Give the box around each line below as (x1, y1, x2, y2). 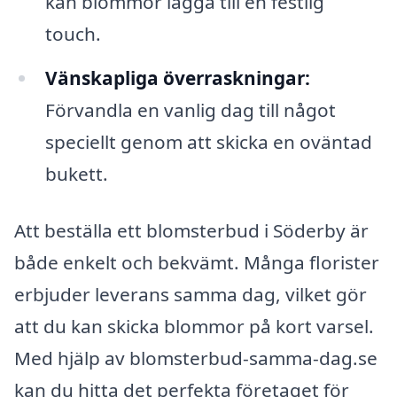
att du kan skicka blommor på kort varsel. (14, 313, 374, 339)
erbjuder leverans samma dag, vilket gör (14, 281, 367, 307)
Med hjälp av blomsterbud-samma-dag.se (14, 345, 378, 370)
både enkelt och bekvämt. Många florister (14, 249, 379, 275)
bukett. (44, 160, 108, 186)
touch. (44, 21, 101, 47)
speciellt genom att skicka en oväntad (44, 128, 372, 154)
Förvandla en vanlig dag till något (44, 97, 336, 122)
